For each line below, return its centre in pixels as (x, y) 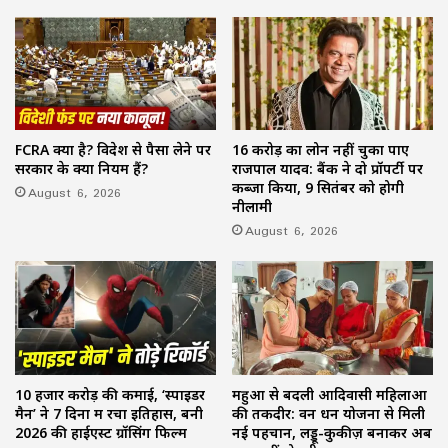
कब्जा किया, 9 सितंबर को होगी (318, 188)
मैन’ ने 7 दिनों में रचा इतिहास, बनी (109, 413)
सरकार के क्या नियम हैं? (81, 169)
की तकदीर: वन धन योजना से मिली (328, 413)
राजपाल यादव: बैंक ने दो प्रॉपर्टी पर (327, 169)
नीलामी (252, 207)
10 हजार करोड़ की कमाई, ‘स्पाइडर (110, 394)
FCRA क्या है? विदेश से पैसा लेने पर (113, 150)
